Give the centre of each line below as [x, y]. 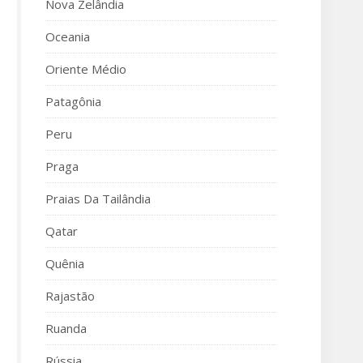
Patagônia [73, 101]
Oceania [68, 36]
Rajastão [70, 296]
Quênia [65, 263]
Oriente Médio [86, 69]
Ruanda [66, 328]
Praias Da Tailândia [98, 199]
